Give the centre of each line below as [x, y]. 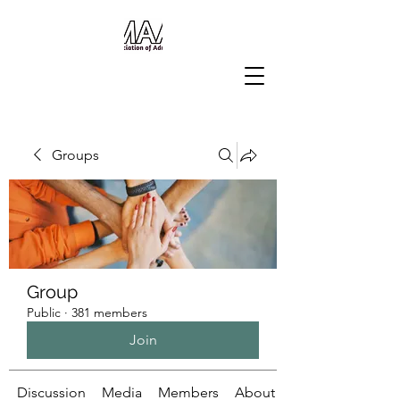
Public [44, 312]
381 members [109, 312]
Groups [75, 155]
